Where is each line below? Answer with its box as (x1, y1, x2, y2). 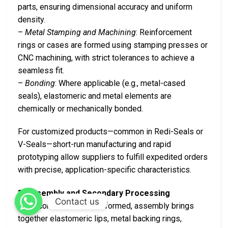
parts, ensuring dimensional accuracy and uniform (18, 2, 192, 12)
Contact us (55, 196, 99, 207)
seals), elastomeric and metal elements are (18, 91, 172, 101)
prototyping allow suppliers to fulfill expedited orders (18, 152, 208, 162)
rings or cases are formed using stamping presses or (18, 40, 208, 50)
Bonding (25, 78, 55, 88)
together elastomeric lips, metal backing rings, (18, 214, 182, 224)
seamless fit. (18, 65, 64, 75)
